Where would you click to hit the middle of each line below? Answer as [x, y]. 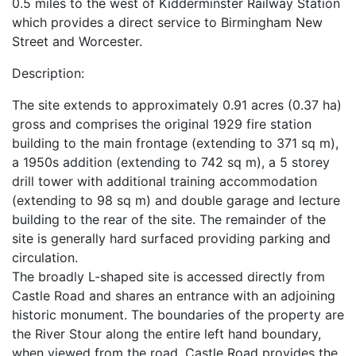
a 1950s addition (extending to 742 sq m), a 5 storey [171, 163]
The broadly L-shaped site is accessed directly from [168, 277]
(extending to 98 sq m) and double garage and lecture [176, 201]
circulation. [45, 258]
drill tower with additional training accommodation [164, 182]
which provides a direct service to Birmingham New [167, 23]
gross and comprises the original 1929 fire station [162, 124]
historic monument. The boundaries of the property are [178, 315]
